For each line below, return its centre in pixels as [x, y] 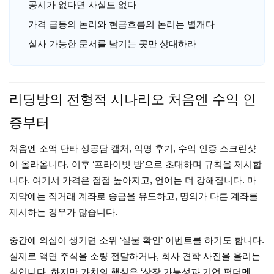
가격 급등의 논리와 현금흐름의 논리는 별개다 [121, 24]
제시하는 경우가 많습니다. [63, 212]
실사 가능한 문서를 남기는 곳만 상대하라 [112, 44]
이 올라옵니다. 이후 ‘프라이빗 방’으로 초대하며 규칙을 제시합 [135, 164]
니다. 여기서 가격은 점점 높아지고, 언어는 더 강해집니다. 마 [133, 180]
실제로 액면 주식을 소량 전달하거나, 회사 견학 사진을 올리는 [135, 256]
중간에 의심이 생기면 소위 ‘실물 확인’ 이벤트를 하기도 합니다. [137, 240]
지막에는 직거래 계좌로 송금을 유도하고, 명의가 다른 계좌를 [134, 196]
